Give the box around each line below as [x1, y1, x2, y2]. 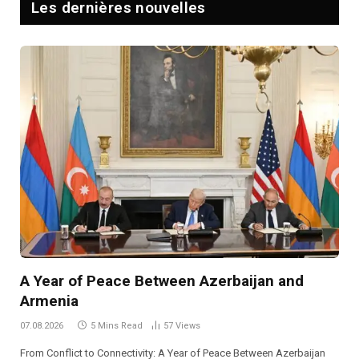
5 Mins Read [91, 321, 143, 332]
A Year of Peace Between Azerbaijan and [20, 272, 304, 291]
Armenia [20, 292, 79, 311]
